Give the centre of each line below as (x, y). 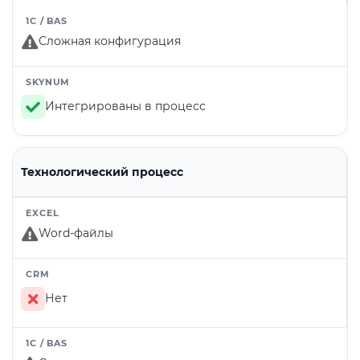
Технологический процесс (102, 172)
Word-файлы (76, 233)
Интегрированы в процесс (125, 106)
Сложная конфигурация (110, 41)
